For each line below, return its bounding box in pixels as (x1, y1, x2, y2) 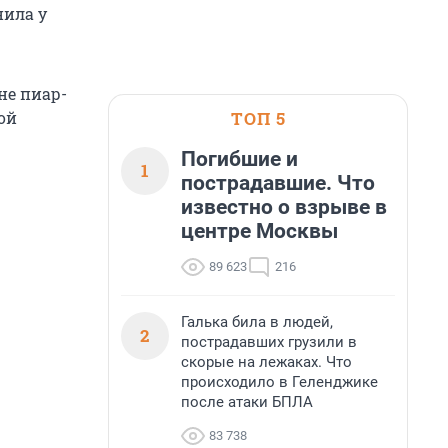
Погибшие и (181, 147, 298, 171)
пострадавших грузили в (181, 333, 357, 351)
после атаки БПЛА (181, 393, 313, 411)
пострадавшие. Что (181, 171, 375, 195)
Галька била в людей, (181, 313, 333, 331)
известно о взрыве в (181, 195, 387, 219)
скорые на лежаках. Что (181, 353, 352, 371)
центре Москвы (181, 219, 338, 243)
